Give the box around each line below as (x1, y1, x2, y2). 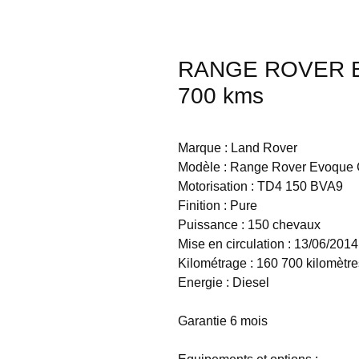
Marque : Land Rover (178, 140, 297, 155)
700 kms (178, 83, 264, 108)
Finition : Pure (178, 198, 257, 212)
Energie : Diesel (178, 275, 269, 289)
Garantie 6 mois (178, 313, 268, 328)
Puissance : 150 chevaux (178, 217, 321, 232)
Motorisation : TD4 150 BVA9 (178, 179, 343, 193)
